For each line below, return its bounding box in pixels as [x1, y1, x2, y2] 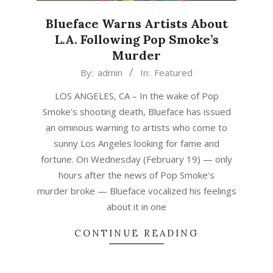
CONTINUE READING [74, 227, 199, 239]
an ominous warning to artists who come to [46, 121, 227, 133]
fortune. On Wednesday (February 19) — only [41, 153, 232, 165]
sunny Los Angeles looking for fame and [54, 137, 219, 149]
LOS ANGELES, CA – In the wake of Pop [54, 90, 219, 102]
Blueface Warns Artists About [45, 16, 228, 31]
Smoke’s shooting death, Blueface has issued [42, 105, 231, 118]
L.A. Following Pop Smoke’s [54, 32, 219, 47]
